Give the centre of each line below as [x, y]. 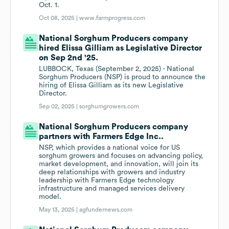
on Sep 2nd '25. [69, 58]
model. [50, 197]
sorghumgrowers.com [109, 107]
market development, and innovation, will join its [119, 164]
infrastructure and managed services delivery [112, 189]
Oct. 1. [49, 5]
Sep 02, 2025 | [59, 107]
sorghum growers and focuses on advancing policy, [121, 156]
